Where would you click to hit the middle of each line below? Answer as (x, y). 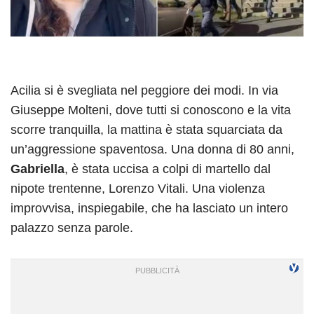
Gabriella (37, 169)
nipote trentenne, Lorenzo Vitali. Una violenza (138, 188)
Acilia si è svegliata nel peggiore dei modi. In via (144, 90)
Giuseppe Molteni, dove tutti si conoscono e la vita (151, 110)
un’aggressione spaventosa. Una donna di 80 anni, (152, 149)
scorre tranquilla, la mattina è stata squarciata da (146, 129)
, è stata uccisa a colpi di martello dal (168, 169)
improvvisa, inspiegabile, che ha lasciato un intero (149, 208)
